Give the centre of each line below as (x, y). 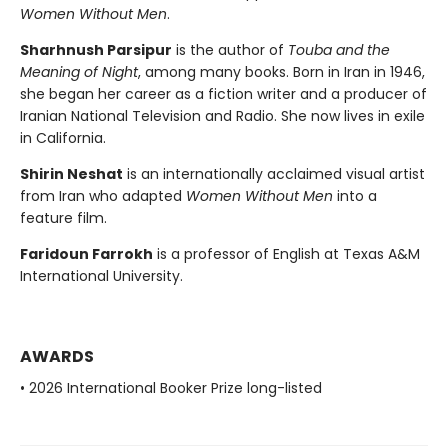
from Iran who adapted (103, 196)
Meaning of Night (79, 72)
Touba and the (339, 50)
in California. (63, 138)
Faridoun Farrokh (86, 254)
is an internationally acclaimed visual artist (274, 174)
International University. (101, 276)
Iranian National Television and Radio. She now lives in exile (222, 116)
